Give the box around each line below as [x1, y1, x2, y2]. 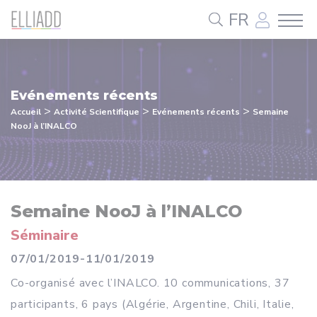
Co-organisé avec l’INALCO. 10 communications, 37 [11, 275, 290, 291]
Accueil [11, 106, 41, 117]
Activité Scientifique [54, 106, 139, 117]
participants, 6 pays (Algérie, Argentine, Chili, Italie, [11, 296, 294, 312]
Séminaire [11, 226, 79, 245]
